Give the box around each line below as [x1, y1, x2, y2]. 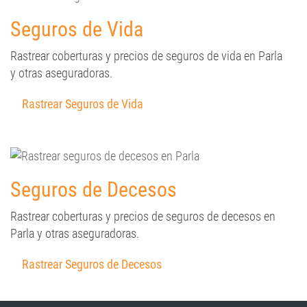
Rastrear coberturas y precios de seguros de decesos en [10, 209, 275, 223]
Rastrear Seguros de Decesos [22, 257, 162, 271]
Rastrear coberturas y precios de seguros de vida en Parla [10, 49, 282, 63]
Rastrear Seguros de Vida [22, 97, 143, 111]
